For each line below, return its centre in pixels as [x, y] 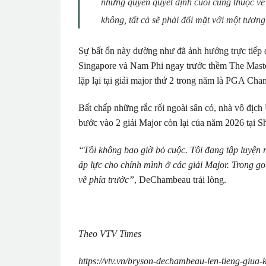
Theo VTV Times [110, 234]
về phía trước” [106, 179]
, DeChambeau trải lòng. [180, 179]
